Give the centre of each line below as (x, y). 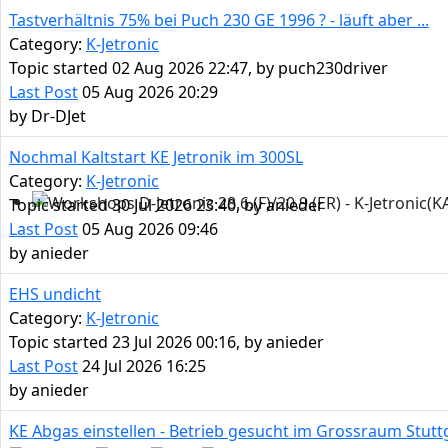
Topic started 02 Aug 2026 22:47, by (143, 68)
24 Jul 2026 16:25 (142, 366)
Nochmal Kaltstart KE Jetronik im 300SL (156, 157)
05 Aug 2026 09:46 (148, 229)
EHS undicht (55, 294)
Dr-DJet (58, 116)
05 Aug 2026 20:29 (148, 92)
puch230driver (333, 68)
